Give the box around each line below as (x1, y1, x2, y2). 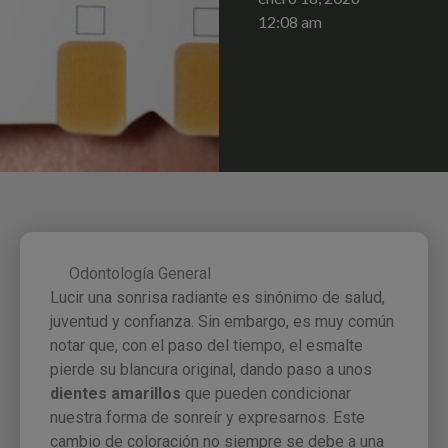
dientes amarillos (50, 384, 181, 403)
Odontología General (69, 264, 211, 283)
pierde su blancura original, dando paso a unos (50, 360, 372, 379)
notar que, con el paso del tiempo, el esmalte (50, 336, 363, 355)
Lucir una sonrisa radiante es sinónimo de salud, (50, 288, 385, 307)
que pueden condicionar (181, 384, 351, 403)
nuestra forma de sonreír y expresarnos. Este (50, 408, 365, 427)
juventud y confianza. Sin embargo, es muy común (50, 312, 394, 331)
